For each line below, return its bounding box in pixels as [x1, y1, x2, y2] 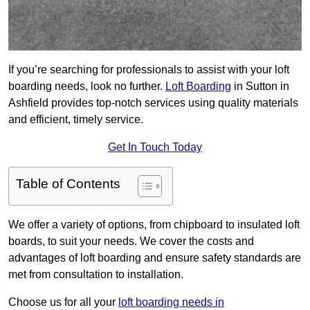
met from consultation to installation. [8, 268, 183, 281]
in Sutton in [231, 80, 289, 93]
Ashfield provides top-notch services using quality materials [8, 97, 298, 109]
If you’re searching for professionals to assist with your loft [8, 64, 289, 76]
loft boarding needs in [118, 296, 224, 309]
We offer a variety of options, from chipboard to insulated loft [8, 219, 300, 231]
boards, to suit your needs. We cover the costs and [8, 235, 254, 248]
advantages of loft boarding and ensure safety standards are [8, 252, 301, 264]
